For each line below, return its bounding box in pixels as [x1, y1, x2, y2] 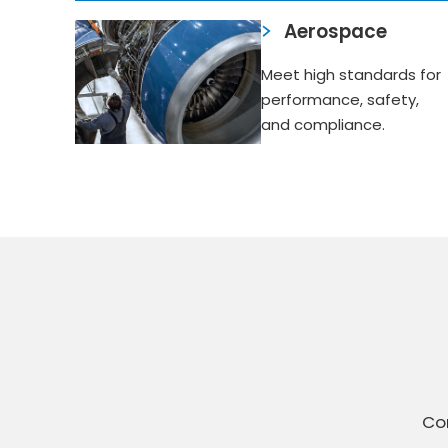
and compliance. [261, 114, 386, 136]
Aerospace [283, 17, 387, 45]
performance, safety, [261, 89, 420, 111]
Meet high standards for [261, 64, 442, 86]
